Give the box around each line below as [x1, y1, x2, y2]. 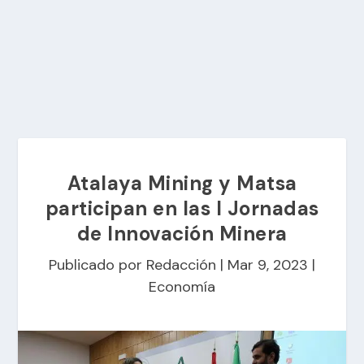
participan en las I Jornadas [45, 196, 319, 221]
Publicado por [49, 255, 146, 275]
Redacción [146, 255, 216, 275]
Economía [149, 277, 215, 297]
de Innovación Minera [76, 221, 288, 246]
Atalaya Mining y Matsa [67, 171, 297, 196]
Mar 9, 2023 [227, 255, 308, 275]
